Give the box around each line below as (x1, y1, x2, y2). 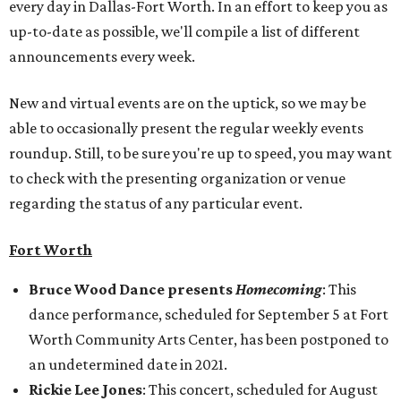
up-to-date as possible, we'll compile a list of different (9, 22, 360, 40)
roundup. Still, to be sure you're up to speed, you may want (9, 144, 392, 162)
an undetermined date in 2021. (29, 355, 227, 373)
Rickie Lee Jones (29, 380, 142, 398)
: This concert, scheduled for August (142, 380, 378, 398)
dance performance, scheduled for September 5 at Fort (29, 305, 388, 323)
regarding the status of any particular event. (9, 194, 303, 212)
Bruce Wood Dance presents (29, 280, 235, 298)
